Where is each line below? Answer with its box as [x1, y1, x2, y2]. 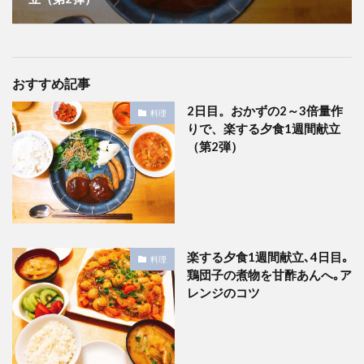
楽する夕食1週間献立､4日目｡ [187, 249, 349, 265]
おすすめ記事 [12, 76, 90, 92]
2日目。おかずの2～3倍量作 [187, 103, 343, 119]
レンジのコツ [187, 285, 260, 301]
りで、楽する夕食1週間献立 [187, 121, 340, 136]
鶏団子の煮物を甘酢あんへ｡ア [187, 267, 352, 283]
